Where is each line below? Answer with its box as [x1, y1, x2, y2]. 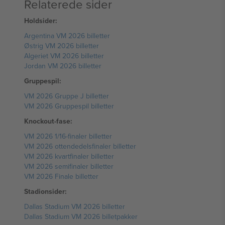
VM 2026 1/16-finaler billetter [24, 131, 112, 141]
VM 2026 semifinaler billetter [24, 161, 114, 171]
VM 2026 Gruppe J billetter [24, 91, 109, 101]
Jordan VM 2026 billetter [24, 61, 101, 71]
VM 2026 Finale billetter [24, 171, 98, 181]
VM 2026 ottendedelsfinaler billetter [24, 141, 136, 151]
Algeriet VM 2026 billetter [24, 51, 104, 61]
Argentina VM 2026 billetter [24, 31, 110, 41]
